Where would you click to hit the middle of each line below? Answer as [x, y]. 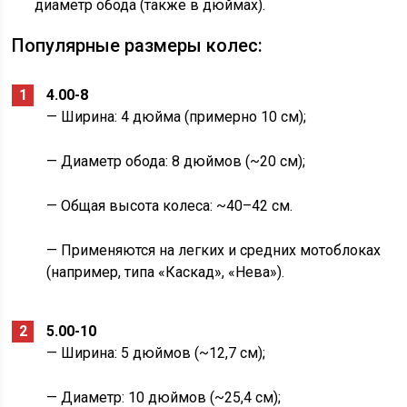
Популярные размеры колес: [138, 46]
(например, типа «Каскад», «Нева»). [166, 273]
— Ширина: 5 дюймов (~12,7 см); [156, 353]
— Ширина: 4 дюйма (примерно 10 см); [177, 117]
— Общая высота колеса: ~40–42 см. [170, 206]
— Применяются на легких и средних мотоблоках [214, 251]
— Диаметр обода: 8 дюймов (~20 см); [176, 162]
